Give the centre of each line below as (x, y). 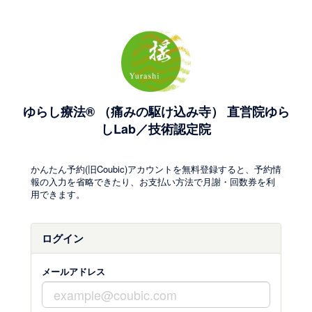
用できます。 (58, 194)
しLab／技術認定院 (156, 129)
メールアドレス (73, 271)
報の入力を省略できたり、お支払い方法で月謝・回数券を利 (153, 181)
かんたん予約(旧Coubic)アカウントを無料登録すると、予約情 (156, 169)
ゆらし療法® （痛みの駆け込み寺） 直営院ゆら (156, 111)
